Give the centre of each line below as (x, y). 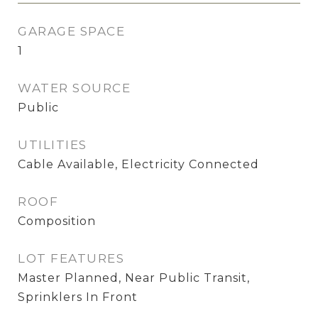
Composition (57, 221)
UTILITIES (53, 145)
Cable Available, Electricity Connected (138, 164)
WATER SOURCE (74, 88)
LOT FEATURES (71, 258)
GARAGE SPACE (71, 31)
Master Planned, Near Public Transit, (134, 278)
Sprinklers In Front (78, 297)
